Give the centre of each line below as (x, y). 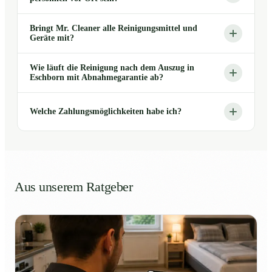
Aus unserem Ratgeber (74, 187)
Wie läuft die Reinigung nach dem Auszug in (112, 67)
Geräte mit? (52, 38)
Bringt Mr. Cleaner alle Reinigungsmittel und (114, 28)
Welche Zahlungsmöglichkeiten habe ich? (106, 111)
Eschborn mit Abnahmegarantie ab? (97, 77)
